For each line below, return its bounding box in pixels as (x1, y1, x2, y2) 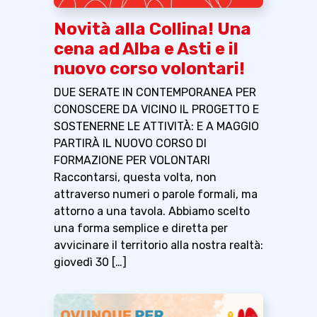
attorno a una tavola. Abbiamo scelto (54, 204, 250, 219)
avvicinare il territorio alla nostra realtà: (54, 238, 263, 253)
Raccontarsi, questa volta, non (54, 171, 217, 185)
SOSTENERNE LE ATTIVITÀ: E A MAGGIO (54, 120, 259, 134)
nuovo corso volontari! (54, 59, 245, 79)
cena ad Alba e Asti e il (54, 39, 238, 59)
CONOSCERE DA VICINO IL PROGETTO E (54, 103, 259, 117)
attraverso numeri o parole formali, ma (54, 188, 258, 202)
